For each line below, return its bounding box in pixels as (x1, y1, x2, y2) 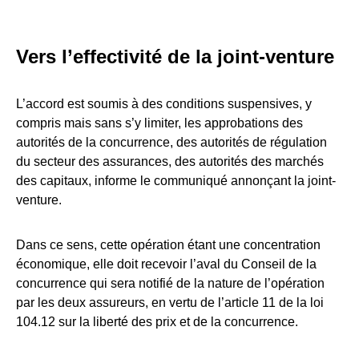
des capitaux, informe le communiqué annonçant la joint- (16, 173, 336, 188)
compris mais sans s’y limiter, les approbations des (16, 115, 303, 130)
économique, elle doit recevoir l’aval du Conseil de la (16, 256, 317, 271)
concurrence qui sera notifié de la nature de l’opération (16, 276, 325, 290)
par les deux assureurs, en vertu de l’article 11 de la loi (16, 295, 324, 309)
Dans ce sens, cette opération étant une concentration (16, 237, 321, 252)
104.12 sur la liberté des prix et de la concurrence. (16, 314, 298, 329)
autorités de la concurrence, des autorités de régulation (16, 135, 327, 149)
